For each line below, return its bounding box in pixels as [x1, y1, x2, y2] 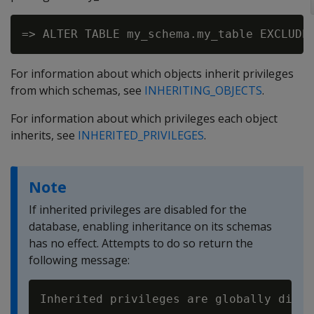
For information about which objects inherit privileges [11, 66, 294, 81]
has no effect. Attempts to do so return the [29, 235, 253, 251]
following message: [29, 252, 130, 268]
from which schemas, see [11, 83, 144, 98]
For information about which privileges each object [11, 111, 278, 126]
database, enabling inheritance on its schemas [29, 219, 272, 234]
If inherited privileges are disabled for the [29, 202, 247, 217]
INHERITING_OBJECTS [144, 83, 262, 98]
